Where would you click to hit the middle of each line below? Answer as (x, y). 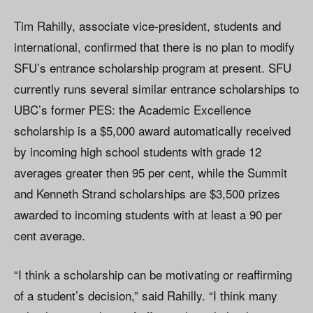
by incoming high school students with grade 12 (138, 152)
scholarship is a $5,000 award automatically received (152, 131)
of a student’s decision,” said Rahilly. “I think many (146, 296)
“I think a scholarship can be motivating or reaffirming (153, 275)
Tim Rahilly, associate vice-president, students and (147, 26)
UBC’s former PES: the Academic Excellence (132, 110)
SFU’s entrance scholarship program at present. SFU (153, 68)
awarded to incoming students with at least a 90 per (148, 214)
